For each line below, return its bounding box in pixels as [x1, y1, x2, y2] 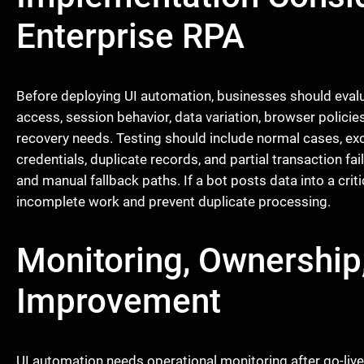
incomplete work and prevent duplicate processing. [16, 193, 331, 210]
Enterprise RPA [16, 16, 245, 57]
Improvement [16, 281, 221, 322]
